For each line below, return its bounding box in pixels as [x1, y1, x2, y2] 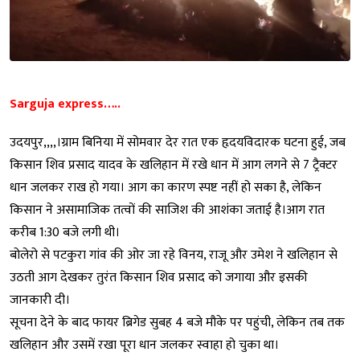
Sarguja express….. [10, 92, 121, 115]
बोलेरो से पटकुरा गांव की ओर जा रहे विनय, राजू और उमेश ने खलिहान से [10, 243, 337, 266]
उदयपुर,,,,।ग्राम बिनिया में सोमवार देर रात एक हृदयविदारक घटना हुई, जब [10, 131, 346, 153]
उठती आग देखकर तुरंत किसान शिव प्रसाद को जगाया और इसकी [10, 266, 308, 288]
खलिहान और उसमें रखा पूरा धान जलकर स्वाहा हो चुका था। [10, 333, 279, 356]
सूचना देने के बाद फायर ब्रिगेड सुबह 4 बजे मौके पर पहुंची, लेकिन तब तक [10, 311, 345, 333]
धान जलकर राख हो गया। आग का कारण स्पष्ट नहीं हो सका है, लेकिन [10, 176, 321, 198]
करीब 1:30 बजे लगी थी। [10, 221, 120, 243]
